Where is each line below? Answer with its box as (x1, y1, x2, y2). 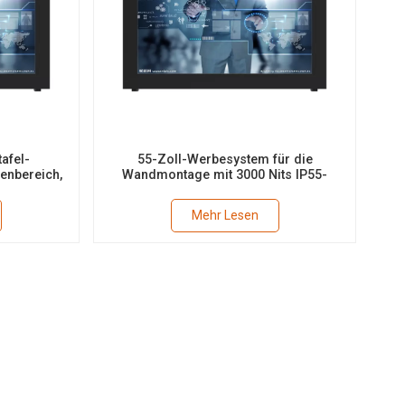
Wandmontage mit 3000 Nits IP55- (122, 167, 328, 183)
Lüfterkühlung (183, 183, 267, 198)
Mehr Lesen (191, 207, 259, 222)
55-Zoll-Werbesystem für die (137, 152, 313, 167)
